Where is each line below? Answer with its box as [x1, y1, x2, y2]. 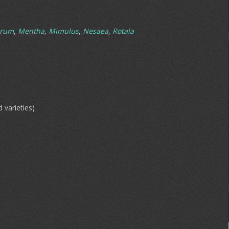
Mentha [18, 26, 44, 36]
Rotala [112, 26, 134, 36]
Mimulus [49, 26, 79, 36]
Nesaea [83, 26, 108, 36]
